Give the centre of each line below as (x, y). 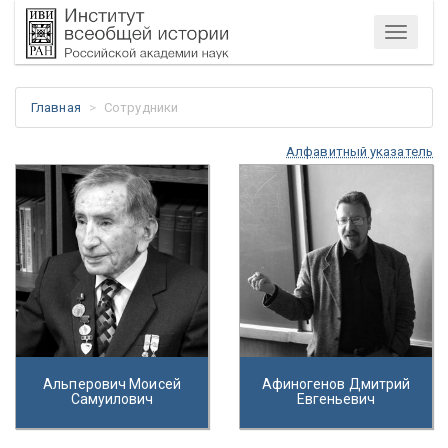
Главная (56, 107)
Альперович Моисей (112, 384)
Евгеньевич (336, 399)
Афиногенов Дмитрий (336, 384)
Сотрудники (141, 107)
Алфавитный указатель (359, 151)
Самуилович (112, 399)
